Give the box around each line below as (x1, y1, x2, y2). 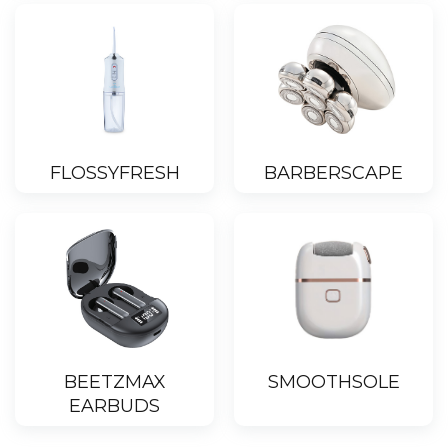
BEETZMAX (63, 371, 166, 394)
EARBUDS (69, 395, 160, 418)
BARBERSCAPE (264, 162, 403, 185)
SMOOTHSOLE (267, 371, 400, 394)
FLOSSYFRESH (49, 162, 180, 185)
